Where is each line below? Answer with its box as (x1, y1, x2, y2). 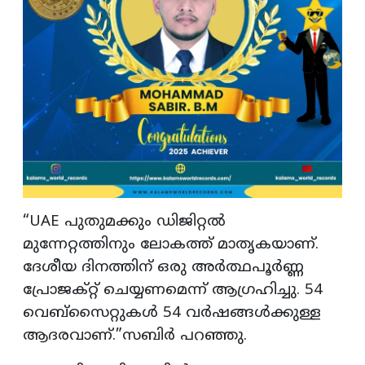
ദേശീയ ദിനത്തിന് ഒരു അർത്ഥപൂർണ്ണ (23, 257, 304, 277)
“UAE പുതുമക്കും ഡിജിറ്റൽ (23, 212, 226, 231)
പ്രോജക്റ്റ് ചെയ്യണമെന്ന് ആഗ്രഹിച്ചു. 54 (23, 280, 323, 300)
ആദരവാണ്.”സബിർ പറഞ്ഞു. (23, 326, 247, 345)
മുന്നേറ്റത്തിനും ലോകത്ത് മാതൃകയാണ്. (23, 235, 319, 254)
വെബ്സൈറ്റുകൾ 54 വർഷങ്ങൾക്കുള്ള (23, 303, 321, 323)
